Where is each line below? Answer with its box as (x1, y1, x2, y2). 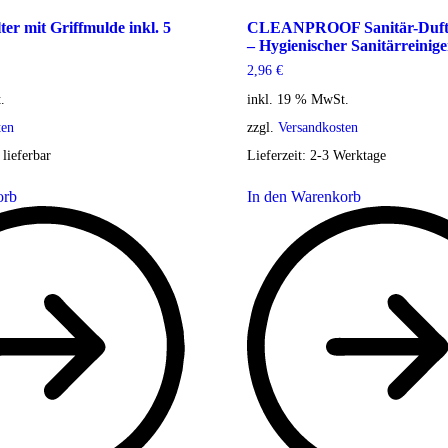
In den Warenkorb (246, 187, 361, 205)
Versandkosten (277, 118, 358, 135)
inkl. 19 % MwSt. (246, 90, 349, 107)
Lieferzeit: (246, 146, 310, 163)
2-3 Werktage (309, 146, 386, 163)
